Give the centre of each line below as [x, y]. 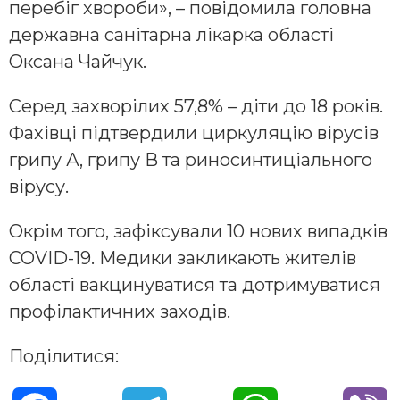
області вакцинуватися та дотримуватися [195, 285]
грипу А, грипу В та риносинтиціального [191, 160]
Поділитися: [64, 357]
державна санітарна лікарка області [171, 35]
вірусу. [39, 187]
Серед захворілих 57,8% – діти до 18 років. [196, 107]
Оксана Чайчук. [78, 62]
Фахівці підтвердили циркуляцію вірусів [194, 133]
